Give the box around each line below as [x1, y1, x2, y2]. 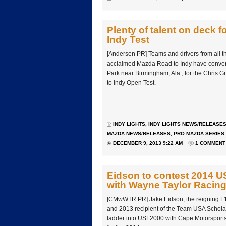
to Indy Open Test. [107, 79, 156, 87]
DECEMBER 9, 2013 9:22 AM [113, 140, 183, 146]
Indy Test [107, 34, 149, 45]
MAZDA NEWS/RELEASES [107, 131, 171, 137]
